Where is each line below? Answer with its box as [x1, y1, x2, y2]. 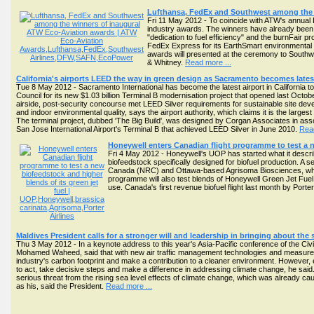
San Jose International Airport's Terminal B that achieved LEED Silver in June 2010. [16, 125, 299, 133]
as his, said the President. [16, 282, 106, 290]
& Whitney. [147, 58, 185, 67]
